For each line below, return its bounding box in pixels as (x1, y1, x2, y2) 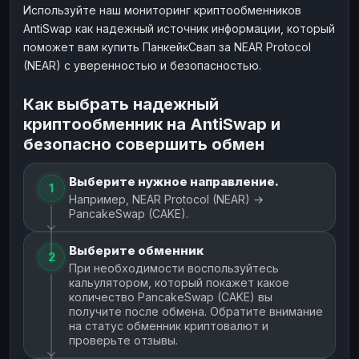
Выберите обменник (69, 242, 204, 258)
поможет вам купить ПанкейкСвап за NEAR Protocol (23, 39, 311, 54)
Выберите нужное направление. (69, 173, 279, 189)
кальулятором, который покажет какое (69, 275, 289, 289)
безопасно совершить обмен (23, 134, 264, 154)
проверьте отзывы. (69, 333, 178, 347)
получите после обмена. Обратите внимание (69, 304, 323, 318)
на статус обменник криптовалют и (69, 318, 268, 333)
